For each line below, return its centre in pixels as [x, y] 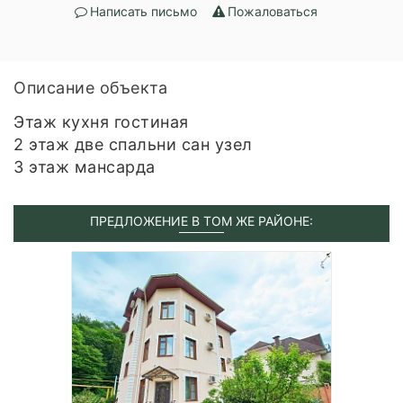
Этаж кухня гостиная [101, 121]
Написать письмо [143, 11]
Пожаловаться [273, 11]
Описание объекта [90, 87]
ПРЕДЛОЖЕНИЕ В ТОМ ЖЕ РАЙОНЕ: [201, 220]
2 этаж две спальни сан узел [133, 144]
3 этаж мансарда [85, 166]
